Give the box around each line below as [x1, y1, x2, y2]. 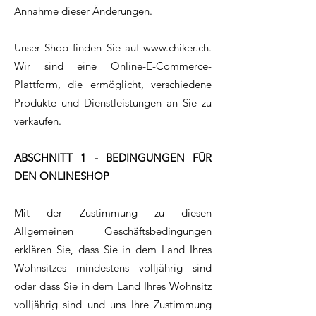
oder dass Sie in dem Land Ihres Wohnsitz [14, 279, 212, 293]
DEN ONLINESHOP [14, 169, 109, 183]
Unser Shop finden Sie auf [14, 41, 143, 55]
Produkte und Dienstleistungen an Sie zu [14, 96, 212, 110]
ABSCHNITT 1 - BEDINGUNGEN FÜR [14, 151, 212, 165]
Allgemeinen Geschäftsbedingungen [14, 224, 212, 238]
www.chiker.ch [143, 41, 209, 55]
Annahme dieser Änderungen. [14, 4, 152, 18]
